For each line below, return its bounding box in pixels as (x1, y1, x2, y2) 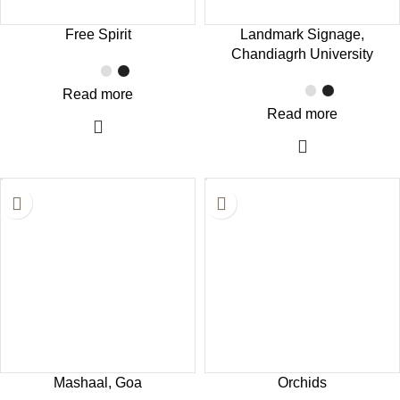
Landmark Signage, (240, 27, 364, 43)
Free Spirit (64, 27, 131, 43)
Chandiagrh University (231, 46, 373, 62)
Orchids (278, 375, 327, 391)
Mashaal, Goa (54, 375, 142, 391)
